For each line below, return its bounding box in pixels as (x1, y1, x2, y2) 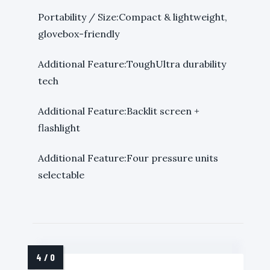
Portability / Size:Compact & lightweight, (38, 11, 227, 24)
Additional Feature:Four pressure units (38, 152, 218, 165)
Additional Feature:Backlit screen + (38, 105, 199, 118)
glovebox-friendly (38, 28, 119, 40)
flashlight (38, 122, 80, 134)
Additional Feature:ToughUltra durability (38, 58, 226, 71)
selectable (38, 169, 84, 181)
